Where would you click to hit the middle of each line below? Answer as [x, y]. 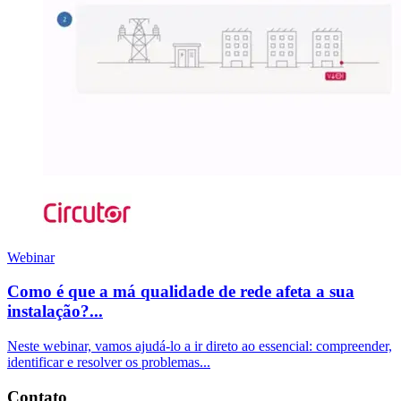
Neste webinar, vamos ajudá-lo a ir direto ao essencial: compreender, [200, 346]
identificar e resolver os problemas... [109, 363]
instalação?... [55, 311]
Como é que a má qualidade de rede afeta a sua [181, 292]
